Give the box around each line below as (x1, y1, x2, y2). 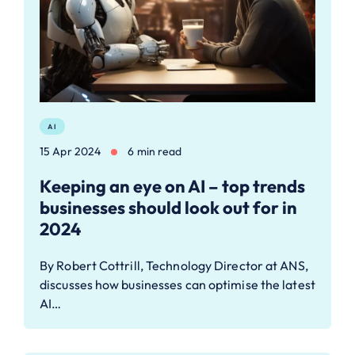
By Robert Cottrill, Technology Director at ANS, (40, 257, 308, 273)
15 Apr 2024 (40, 143, 101, 158)
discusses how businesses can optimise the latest (40, 276, 315, 292)
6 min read (128, 143, 182, 158)
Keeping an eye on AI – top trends (40, 174, 305, 197)
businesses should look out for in (40, 196, 297, 219)
